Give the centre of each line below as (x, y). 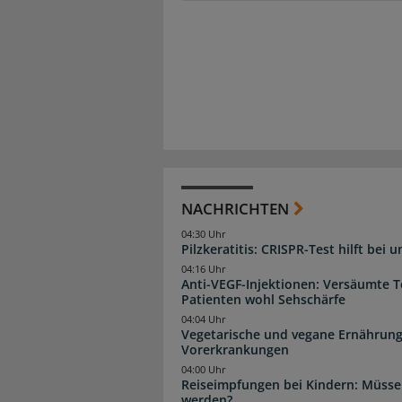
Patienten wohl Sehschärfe (263, 300)
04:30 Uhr (204, 234)
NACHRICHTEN (235, 208)
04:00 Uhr (204, 370)
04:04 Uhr (204, 320)
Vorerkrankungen (235, 350)
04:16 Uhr (204, 270)
